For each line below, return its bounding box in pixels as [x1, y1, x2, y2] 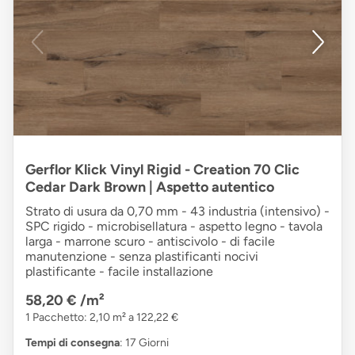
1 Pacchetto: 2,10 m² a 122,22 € [25, 310, 178, 324]
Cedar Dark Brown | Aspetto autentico [25, 177, 274, 196]
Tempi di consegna [25, 335, 120, 349]
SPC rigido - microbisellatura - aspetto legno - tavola [25, 218, 323, 234]
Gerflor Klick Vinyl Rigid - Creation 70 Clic [25, 160, 300, 178]
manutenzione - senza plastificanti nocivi [25, 248, 258, 264]
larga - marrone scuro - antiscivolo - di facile [25, 233, 275, 249]
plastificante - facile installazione [25, 263, 213, 279]
